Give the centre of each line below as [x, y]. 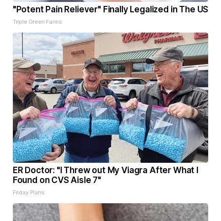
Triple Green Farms [37, 22]
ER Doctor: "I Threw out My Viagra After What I [105, 170]
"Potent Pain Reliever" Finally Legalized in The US [110, 10]
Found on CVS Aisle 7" [57, 180]
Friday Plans [29, 193]
